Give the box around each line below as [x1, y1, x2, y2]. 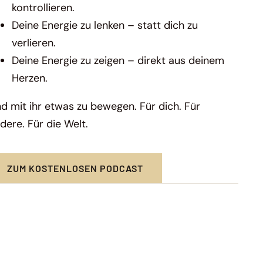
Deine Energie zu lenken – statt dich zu [12, 18, 198, 33]
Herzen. [12, 71, 48, 86]
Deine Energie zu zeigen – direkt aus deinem [12, 53, 225, 68]
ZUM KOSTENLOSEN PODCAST [7, 163, 144, 174]
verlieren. [12, 36, 56, 50]
